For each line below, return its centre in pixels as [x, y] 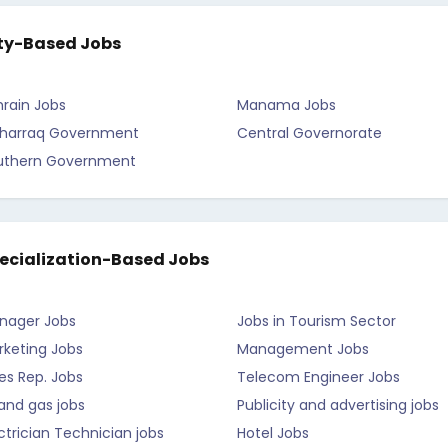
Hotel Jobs [273, 433]
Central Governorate [309, 133]
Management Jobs [303, 349]
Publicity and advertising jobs [338, 405]
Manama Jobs [286, 105]
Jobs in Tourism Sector [316, 321]
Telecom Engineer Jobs [318, 377]
